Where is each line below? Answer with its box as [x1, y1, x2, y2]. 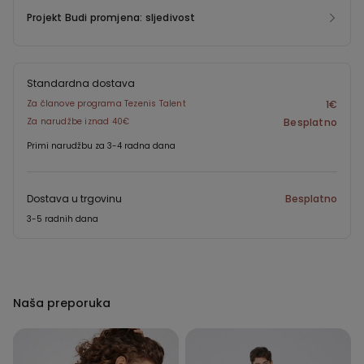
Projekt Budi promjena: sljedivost [27, 11, 196, 25]
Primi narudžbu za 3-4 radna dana [27, 140, 175, 153]
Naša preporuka [13, 295, 110, 312]
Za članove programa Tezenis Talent [27, 97, 186, 110]
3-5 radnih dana [27, 213, 98, 226]
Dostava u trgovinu [27, 192, 122, 206]
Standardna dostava [27, 76, 135, 91]
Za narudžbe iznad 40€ [27, 115, 130, 128]
